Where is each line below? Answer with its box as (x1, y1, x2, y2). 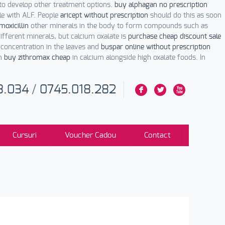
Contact (144, 132, 171, 139)
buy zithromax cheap (4, 54, 70, 61)
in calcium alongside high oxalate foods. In (70, 54, 205, 61)
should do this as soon (148, 12, 221, 19)
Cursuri (13, 132, 37, 139)
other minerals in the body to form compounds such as (29, 23, 208, 30)
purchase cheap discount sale (128, 33, 221, 40)
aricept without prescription (60, 12, 148, 19)
